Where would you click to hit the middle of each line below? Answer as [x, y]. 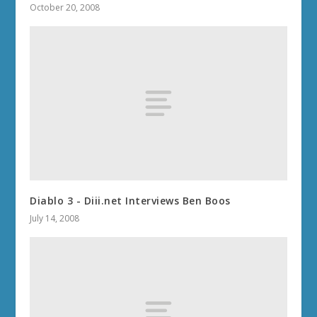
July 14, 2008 [55, 218]
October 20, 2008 [65, 8]
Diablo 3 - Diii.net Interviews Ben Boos [130, 200]
